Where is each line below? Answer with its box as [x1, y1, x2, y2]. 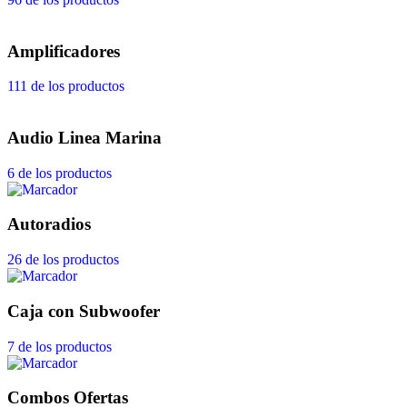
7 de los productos [7, 338, 112, 354]
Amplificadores [7, 41, 120, 61]
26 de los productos [7, 252, 119, 268]
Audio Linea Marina [7, 128, 162, 148]
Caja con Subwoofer [7, 301, 160, 321]
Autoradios [7, 214, 91, 234]
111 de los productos [7, 78, 124, 94]
